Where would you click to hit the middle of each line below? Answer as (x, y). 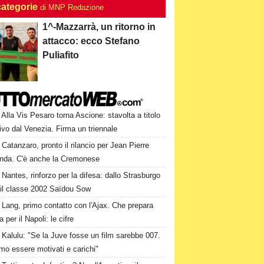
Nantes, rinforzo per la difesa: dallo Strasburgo (81, 175)
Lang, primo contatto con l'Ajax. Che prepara (78, 205)
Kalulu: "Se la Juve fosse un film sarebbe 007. (81, 235)
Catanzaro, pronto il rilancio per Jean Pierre (76, 145)
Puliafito (61, 55)
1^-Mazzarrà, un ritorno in (99, 27)
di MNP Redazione (72, 7)
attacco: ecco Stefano (91, 41)
